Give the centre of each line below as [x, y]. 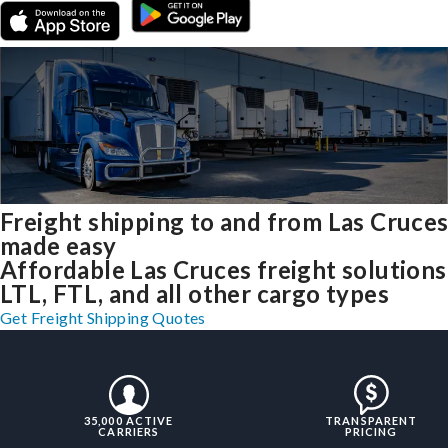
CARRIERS [129, 432]
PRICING [371, 432]
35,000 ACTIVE [129, 421]
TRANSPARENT [371, 421]
